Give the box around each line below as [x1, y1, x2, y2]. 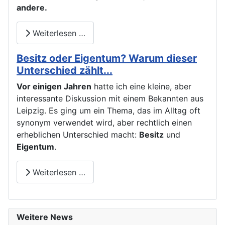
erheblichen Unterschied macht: [17, 130, 139, 140]
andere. [17, 2, 47, 13]
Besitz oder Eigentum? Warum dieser [17, 52, 197, 65]
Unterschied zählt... [17, 64, 113, 77]
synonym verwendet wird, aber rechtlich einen [17, 118, 192, 128]
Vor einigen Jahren [17, 81, 91, 92]
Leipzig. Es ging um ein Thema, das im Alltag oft [17, 105, 200, 116]
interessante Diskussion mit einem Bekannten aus [17, 93, 203, 104]
